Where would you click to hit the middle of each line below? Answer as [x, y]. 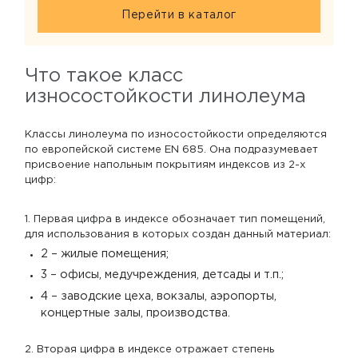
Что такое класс [104, 76]
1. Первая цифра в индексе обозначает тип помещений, [175, 220]
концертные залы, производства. [136, 313]
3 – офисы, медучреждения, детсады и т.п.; [163, 275]
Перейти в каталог [179, 16]
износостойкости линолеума [165, 97]
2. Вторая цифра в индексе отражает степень [149, 349]
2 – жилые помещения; [105, 255]
